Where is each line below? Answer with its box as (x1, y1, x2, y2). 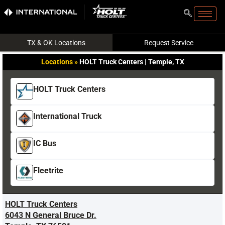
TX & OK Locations (27, 39, 85, 47)
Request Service (144, 39, 193, 47)
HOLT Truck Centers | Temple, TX (79, 58, 184, 66)
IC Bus (33, 138, 56, 148)
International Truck (33, 111, 102, 121)
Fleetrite (33, 165, 63, 175)
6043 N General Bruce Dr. (5, 210, 96, 220)
